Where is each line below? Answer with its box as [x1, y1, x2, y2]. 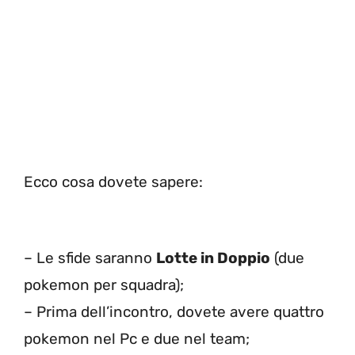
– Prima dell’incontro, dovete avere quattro [24, 303, 324, 322]
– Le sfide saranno [24, 249, 156, 268]
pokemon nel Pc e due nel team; [24, 330, 250, 349]
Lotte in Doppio [156, 249, 270, 268]
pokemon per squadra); [24, 276, 184, 295]
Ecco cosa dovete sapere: [24, 172, 211, 191]
